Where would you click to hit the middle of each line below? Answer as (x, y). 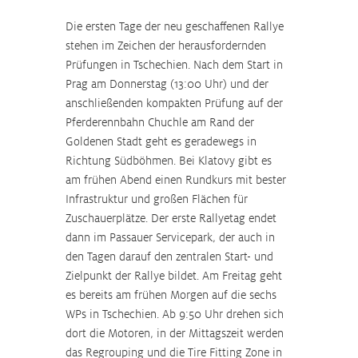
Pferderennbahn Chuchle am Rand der (161, 122)
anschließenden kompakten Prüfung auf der (176, 103)
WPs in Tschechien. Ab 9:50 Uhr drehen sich (176, 314)
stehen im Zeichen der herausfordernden (167, 46)
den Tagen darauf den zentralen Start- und (171, 257)
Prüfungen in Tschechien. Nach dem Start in (176, 65)
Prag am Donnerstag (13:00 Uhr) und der (169, 84)
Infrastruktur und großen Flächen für (158, 199)
